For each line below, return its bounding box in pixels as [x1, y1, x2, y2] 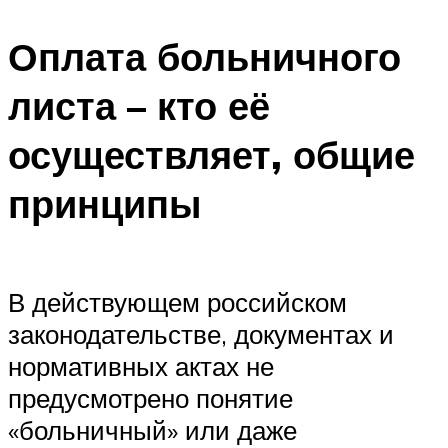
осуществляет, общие [8, 130, 415, 180]
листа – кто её [8, 81, 270, 131]
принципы [8, 179, 201, 229]
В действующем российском [8, 285, 347, 318]
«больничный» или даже [8, 413, 297, 446]
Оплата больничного [8, 32, 401, 82]
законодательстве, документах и [8, 317, 394, 350]
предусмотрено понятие [8, 381, 293, 414]
